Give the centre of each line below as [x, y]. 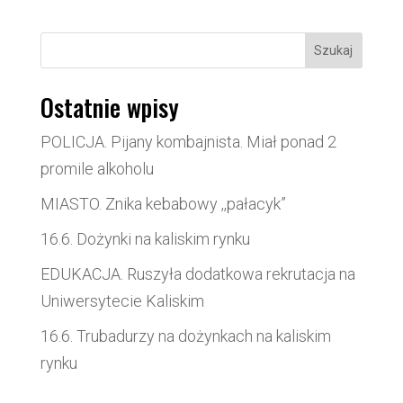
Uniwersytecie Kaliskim [122, 301]
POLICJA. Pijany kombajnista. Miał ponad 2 [188, 142]
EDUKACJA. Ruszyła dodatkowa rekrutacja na [197, 274]
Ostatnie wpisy [109, 107]
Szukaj [334, 51]
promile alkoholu [97, 169]
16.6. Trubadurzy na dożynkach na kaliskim [185, 336]
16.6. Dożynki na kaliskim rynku [145, 239]
